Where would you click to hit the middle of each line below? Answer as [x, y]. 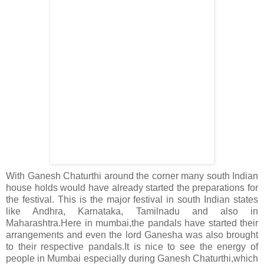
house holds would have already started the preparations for [132, 188]
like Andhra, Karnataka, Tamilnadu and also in [132, 212]
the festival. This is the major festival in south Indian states [132, 200]
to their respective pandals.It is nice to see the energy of [132, 247]
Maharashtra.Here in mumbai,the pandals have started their [132, 223]
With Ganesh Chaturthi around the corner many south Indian [132, 176]
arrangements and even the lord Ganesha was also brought [132, 235]
